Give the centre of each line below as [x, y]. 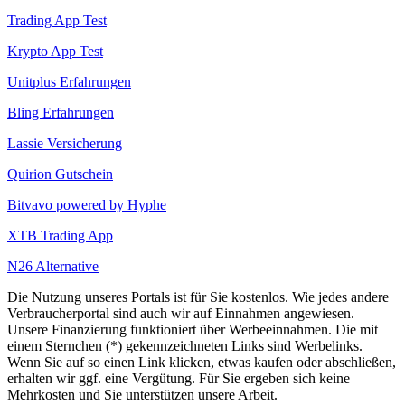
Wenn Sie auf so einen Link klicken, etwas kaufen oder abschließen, [202, 362]
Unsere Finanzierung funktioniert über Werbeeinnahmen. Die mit [193, 329]
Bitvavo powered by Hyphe [87, 204]
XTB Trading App [60, 235]
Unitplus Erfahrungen [69, 81]
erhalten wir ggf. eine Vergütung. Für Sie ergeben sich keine [179, 378]
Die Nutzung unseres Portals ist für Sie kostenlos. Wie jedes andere [198, 297]
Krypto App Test [55, 51]
